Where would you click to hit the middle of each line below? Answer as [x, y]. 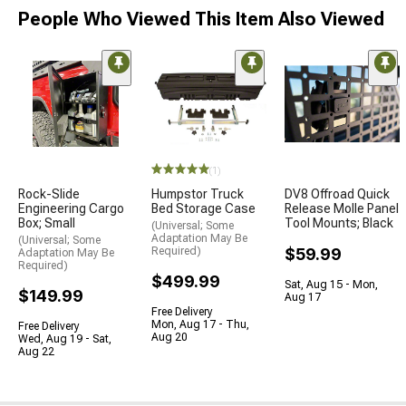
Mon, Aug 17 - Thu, [200, 324]
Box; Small [47, 222]
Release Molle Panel [342, 208]
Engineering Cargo [71, 208]
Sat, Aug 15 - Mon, [331, 284]
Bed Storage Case [203, 208]
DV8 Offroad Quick [337, 193]
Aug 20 [169, 337]
